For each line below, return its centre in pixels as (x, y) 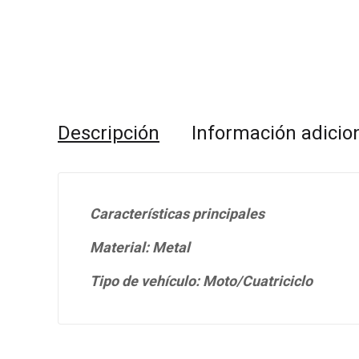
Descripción (109, 134)
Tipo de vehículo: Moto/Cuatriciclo (201, 282)
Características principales (177, 215)
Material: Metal (140, 248)
